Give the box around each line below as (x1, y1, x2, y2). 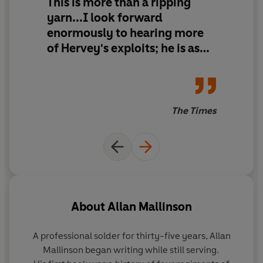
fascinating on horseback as (47, 56, 198, 70)
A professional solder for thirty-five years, (32, 230, 210, 241)
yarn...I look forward (47, 10, 163, 25)
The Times (171, 105, 216, 117)
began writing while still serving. (83, 244, 221, 255)
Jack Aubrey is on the (47, 71, 163, 86)
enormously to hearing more (47, 25, 204, 40)
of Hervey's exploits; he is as (47, 41, 200, 55)
